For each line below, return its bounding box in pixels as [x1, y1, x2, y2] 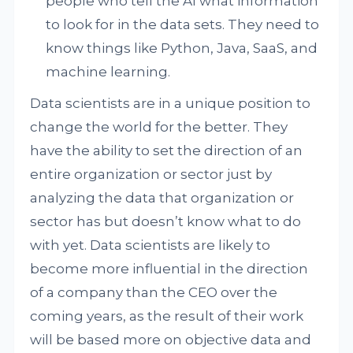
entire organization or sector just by [30, 166, 273, 182]
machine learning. [46, 64, 171, 80]
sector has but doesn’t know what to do [30, 214, 302, 229]
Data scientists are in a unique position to [30, 95, 311, 111]
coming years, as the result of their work [30, 308, 304, 324]
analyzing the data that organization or [30, 190, 295, 206]
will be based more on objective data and [30, 332, 312, 347]
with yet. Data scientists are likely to [30, 237, 271, 253]
